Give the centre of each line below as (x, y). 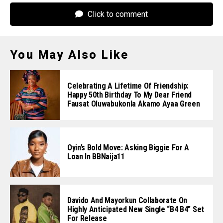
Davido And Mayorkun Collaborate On (127, 200)
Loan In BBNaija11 (96, 157)
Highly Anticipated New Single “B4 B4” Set (136, 209)
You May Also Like (69, 55)
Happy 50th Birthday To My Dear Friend (130, 95)
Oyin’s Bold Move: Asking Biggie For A (128, 148)
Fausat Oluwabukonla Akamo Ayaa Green (134, 104)
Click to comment (117, 14)
